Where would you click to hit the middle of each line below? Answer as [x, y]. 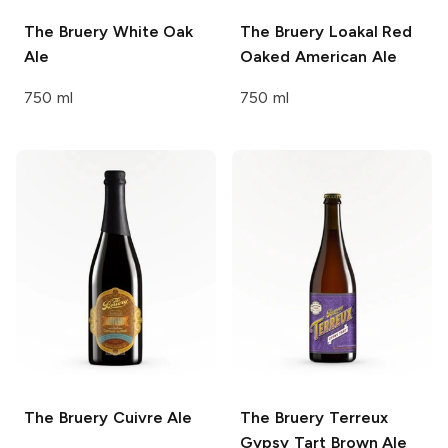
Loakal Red [368, 32]
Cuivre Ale [150, 417]
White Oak [150, 32]
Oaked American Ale [318, 57]
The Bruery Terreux [314, 417]
